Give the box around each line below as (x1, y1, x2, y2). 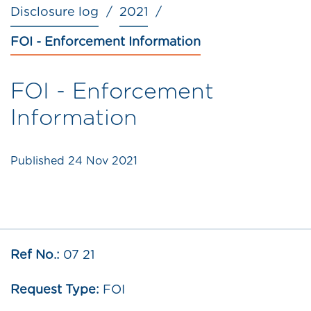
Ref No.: (10, 249, 60, 262)
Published (10, 155, 68, 167)
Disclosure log (10, 6, 99, 19)
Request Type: (10, 284, 99, 297)
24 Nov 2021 (68, 155, 137, 167)
